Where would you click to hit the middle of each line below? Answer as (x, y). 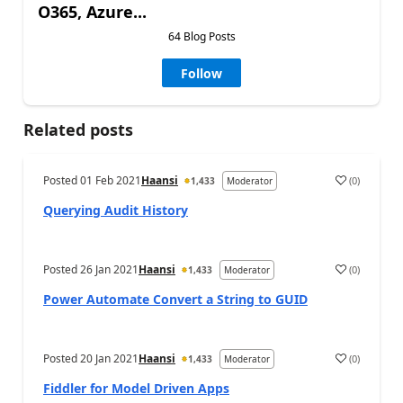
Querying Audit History (116, 210)
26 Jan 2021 (109, 269)
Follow (201, 73)
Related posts (78, 130)
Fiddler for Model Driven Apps (136, 388)
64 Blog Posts (201, 36)
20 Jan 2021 (109, 358)
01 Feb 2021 (111, 180)
